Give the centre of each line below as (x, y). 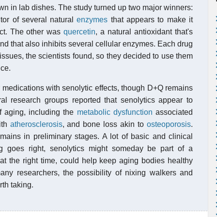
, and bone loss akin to (104, 124)
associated (173, 112)
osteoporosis (169, 124)
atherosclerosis (36, 124)
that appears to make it (150, 20)
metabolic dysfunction (115, 112)
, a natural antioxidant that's (144, 32)
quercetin (80, 32)
